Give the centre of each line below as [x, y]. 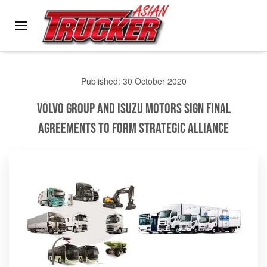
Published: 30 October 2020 [133, 81]
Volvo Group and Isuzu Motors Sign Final [133, 108]
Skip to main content [70, 34]
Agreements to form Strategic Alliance [133, 128]
